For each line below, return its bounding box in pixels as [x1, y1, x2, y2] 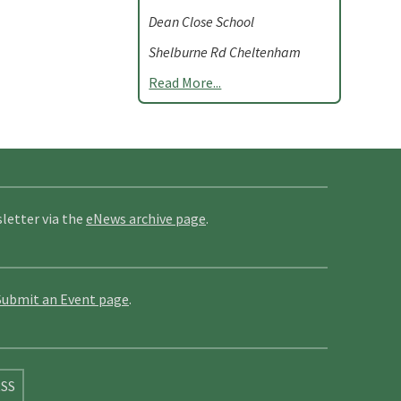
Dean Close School [149, 13, 255, 30]
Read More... [149, 73, 222, 91]
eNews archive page [86, 209, 206, 227]
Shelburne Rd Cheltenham [149, 43, 302, 61]
